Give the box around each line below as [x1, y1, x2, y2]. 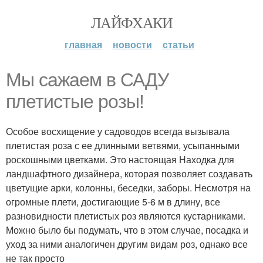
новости [112, 38, 152, 51]
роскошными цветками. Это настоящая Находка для [6, 153, 234, 166]
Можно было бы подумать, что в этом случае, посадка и [6, 223, 248, 237]
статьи [162, 38, 194, 51]
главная [64, 38, 102, 51]
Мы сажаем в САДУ [6, 69, 168, 90]
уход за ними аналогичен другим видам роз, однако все [6, 237, 248, 251]
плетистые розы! [6, 91, 144, 112]
